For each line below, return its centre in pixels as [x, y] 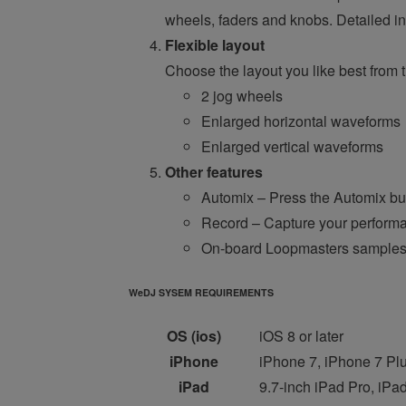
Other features [214, 172]
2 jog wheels [242, 96]
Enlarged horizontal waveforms [301, 121]
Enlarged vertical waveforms [292, 147]
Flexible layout [215, 45]
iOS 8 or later [301, 336]
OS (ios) [194, 336]
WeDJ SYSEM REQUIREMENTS [201, 293]
